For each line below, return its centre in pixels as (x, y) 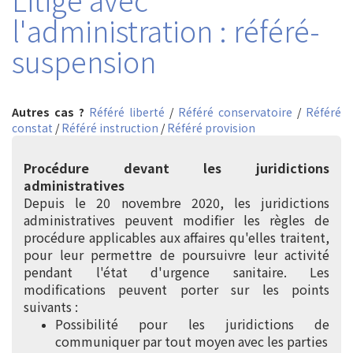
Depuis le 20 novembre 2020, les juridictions (176, 203)
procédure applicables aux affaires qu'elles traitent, (176, 237)
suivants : (51, 307)
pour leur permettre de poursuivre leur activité (176, 255)
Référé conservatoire (235, 112)
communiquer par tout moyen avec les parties (191, 341)
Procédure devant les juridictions (176, 168)
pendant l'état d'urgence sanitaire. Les (176, 272)
